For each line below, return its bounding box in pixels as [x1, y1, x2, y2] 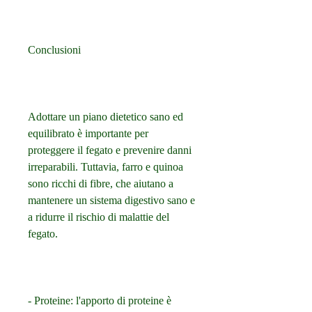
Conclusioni [28, 44, 81, 56]
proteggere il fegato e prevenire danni [28, 144, 192, 157]
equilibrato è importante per [28, 127, 148, 140]
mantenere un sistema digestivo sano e [28, 194, 195, 207]
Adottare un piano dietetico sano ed [28, 111, 183, 123]
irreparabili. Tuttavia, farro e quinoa [28, 161, 183, 173]
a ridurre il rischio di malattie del [28, 211, 169, 224]
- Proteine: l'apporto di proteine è [28, 295, 171, 307]
